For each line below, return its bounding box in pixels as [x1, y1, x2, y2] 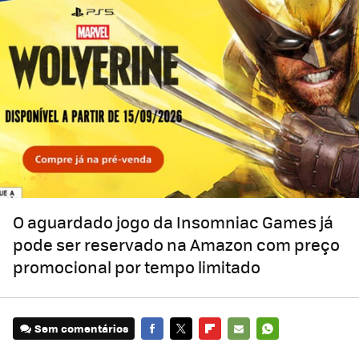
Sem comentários [34, 321, 129, 337]
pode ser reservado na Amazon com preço [13, 232, 340, 256]
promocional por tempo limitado [13, 255, 260, 279]
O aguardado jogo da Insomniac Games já [13, 210, 333, 234]
